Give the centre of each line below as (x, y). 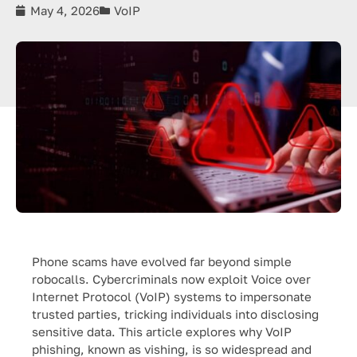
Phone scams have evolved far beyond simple (162, 261)
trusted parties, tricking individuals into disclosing (175, 314)
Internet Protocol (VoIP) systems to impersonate (172, 296)
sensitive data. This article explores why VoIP (162, 331)
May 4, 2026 (65, 10)
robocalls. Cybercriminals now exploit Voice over (171, 279)
